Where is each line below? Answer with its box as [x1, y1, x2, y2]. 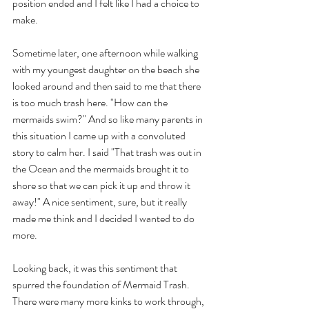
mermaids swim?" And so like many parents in [12, 110, 205, 127]
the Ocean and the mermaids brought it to [12, 160, 191, 177]
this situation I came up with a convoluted [12, 127, 188, 143]
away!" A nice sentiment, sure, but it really [12, 193, 189, 210]
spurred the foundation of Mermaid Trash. [12, 276, 192, 292]
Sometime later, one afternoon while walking [12, 44, 200, 61]
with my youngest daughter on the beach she [12, 61, 201, 77]
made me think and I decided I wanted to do [12, 210, 197, 226]
